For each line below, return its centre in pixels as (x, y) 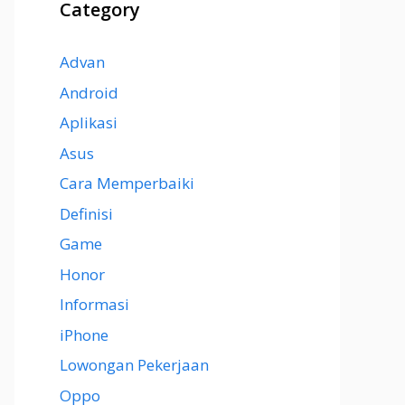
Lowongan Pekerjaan (134, 365)
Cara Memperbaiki (127, 183)
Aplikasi (89, 122)
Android (89, 92)
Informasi (94, 304)
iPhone (84, 334)
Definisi (86, 213)
